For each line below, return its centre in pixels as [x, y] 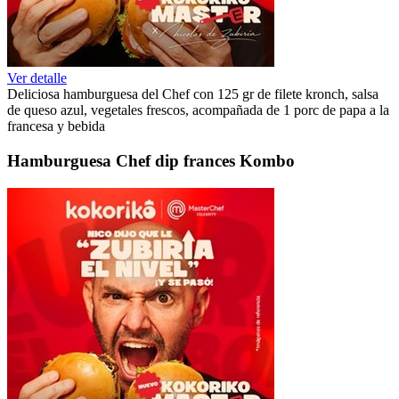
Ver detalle [37, 78]
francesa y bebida [56, 126]
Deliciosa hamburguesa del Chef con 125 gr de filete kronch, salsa [193, 94]
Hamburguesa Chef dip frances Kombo [151, 160]
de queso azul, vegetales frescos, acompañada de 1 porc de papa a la [198, 110]
